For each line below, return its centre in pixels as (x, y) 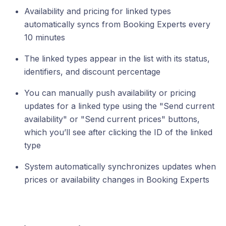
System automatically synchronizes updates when (120, 166)
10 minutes (45, 37)
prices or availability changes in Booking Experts (117, 180)
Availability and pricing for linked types (98, 11)
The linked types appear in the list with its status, (117, 59)
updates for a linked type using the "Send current (119, 106)
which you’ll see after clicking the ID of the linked (118, 132)
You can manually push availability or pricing (110, 93)
